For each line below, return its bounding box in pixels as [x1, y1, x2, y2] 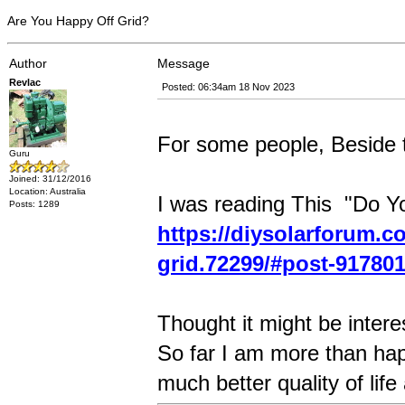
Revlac [9, 77, 41, 88]
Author [9, 56, 47, 71]
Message [157, 56, 210, 71]
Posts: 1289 [9, 199, 60, 209]
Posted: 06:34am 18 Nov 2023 [162, 81, 295, 92]
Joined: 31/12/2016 [9, 174, 91, 184]
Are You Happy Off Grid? [7, 14, 149, 28]
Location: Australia [9, 186, 86, 196]
